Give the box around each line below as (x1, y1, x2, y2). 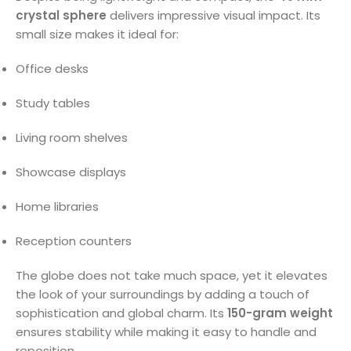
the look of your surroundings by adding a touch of (16, 285, 309, 302)
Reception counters (16, 232, 132, 249)
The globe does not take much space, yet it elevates (16, 266, 327, 284)
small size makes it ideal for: (16, 25, 179, 42)
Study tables (16, 94, 90, 111)
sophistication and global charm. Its (16, 304, 227, 321)
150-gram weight (227, 304, 333, 321)
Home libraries (16, 197, 99, 215)
